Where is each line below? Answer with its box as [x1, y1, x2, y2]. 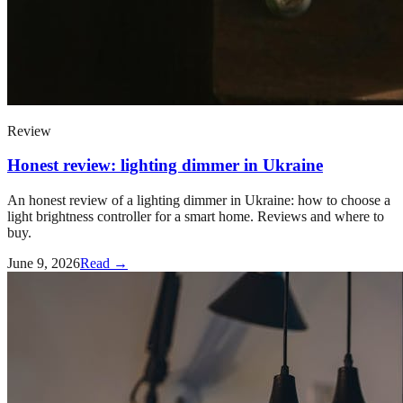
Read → [80, 255, 128, 271]
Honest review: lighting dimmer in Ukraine [7, 156, 323, 175]
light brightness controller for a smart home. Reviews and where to [7, 208, 384, 224]
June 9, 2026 [7, 255, 80, 271]
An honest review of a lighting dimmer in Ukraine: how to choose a [7, 192, 390, 208]
